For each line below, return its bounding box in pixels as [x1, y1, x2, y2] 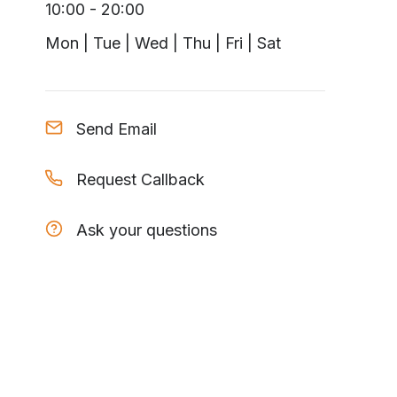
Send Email [76, 120, 157, 138]
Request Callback [76, 170, 205, 189]
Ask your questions [76, 221, 217, 239]
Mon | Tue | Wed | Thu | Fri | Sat [45, 34, 281, 52]
